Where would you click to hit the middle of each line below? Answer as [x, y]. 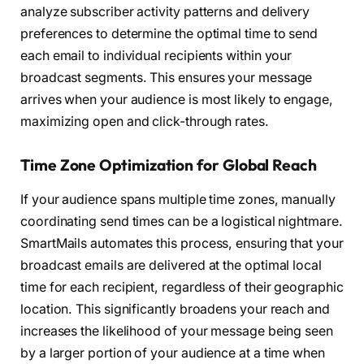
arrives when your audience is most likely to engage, [177, 100]
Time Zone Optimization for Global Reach [169, 165]
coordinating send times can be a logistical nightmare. [182, 221]
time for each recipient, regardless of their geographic [182, 287]
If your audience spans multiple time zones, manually [178, 199]
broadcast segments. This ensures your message [167, 78]
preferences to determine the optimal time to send [169, 34]
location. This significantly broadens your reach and [175, 309]
